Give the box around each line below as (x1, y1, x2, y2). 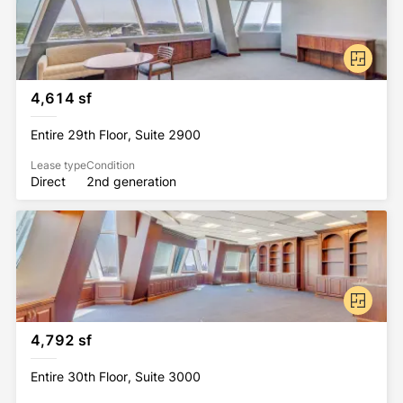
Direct (31, 174, 66, 189)
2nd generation (86, 174, 176, 189)
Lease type (31, 158, 86, 172)
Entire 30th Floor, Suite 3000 (31, 369, 201, 384)
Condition (86, 158, 135, 172)
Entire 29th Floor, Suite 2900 (31, 127, 201, 142)
